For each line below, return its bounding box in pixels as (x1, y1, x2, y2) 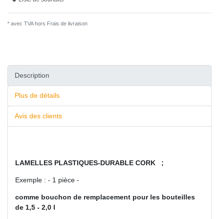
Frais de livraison (45, 21, 88, 27)
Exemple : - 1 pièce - (15, 175, 79, 184)
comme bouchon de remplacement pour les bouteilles (15, 193, 195, 201)
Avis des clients (15, 112, 62, 120)
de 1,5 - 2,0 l (15, 203, 55, 211)
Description (15, 71, 49, 79)
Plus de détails (15, 91, 60, 100)
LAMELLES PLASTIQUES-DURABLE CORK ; (15, 158, 164, 167)
